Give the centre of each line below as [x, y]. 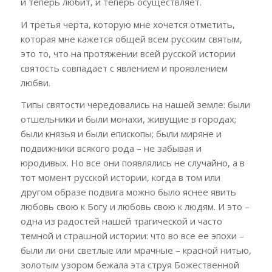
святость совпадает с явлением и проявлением [124, 68]
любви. [35, 82]
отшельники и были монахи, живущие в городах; [128, 119]
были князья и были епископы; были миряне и [121, 134]
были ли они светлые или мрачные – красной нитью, [136, 250]
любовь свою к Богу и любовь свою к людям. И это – [135, 207]
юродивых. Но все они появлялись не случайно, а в [132, 163]
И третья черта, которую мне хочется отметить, [127, 24]
